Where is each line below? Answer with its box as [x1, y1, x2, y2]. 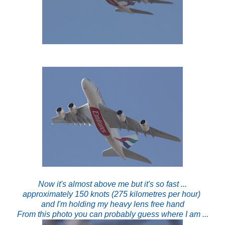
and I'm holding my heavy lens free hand [41, 199, 184, 208]
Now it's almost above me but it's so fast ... [38, 179, 187, 188]
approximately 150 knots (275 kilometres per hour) [23, 189, 202, 198]
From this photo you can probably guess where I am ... [17, 209, 208, 218]
